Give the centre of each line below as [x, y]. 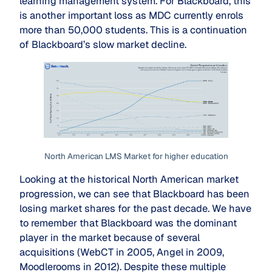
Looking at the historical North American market [129, 179]
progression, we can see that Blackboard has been [134, 194]
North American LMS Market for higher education [136, 156]
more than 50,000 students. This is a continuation [133, 30]
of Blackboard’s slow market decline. [103, 45]
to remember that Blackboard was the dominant [128, 223]
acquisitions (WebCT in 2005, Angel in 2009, [122, 252]
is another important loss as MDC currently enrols [131, 16]
